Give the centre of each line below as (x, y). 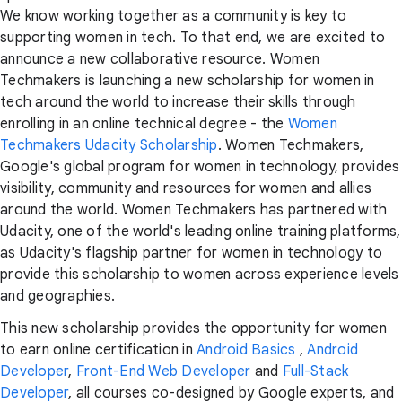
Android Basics (246, 350)
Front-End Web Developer (163, 371)
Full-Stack (315, 371)
